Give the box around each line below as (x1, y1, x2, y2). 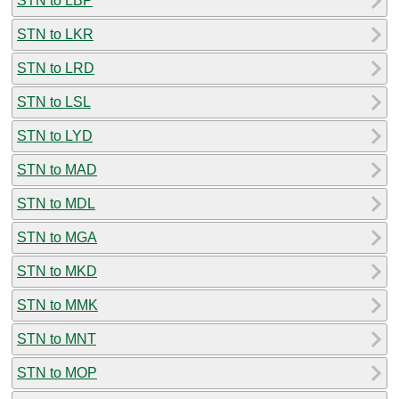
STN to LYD (17, 127, 93, 143)
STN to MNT (17, 330, 96, 346)
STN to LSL (17, 94, 91, 110)
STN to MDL (17, 195, 95, 211)
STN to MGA (17, 229, 97, 245)
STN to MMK (17, 297, 98, 313)
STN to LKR (17, 26, 94, 42)
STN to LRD (17, 60, 94, 76)
